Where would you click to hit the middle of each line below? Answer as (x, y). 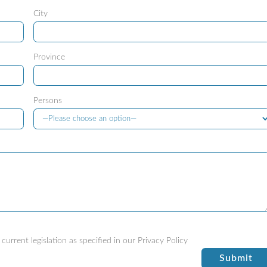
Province (49, 58)
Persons (47, 101)
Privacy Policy (163, 241)
